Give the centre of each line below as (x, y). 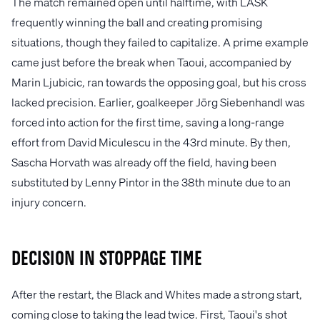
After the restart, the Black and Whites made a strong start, (157, 294)
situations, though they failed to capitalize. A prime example (160, 41)
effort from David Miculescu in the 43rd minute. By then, (151, 141)
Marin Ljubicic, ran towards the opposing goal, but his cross (159, 81)
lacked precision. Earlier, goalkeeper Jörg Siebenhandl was (158, 101)
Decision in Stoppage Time (107, 259)
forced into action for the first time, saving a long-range (148, 121)
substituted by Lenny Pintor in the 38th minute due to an (151, 181)
